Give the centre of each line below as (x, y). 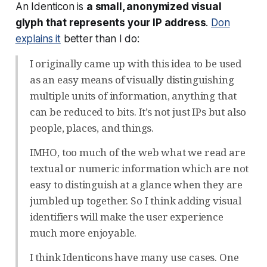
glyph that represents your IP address (111, 22)
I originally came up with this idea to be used (135, 63)
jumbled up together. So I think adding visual (136, 200)
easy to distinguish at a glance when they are (136, 184)
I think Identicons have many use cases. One (134, 257)
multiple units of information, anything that (133, 95)
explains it (38, 38)
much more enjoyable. (83, 232)
